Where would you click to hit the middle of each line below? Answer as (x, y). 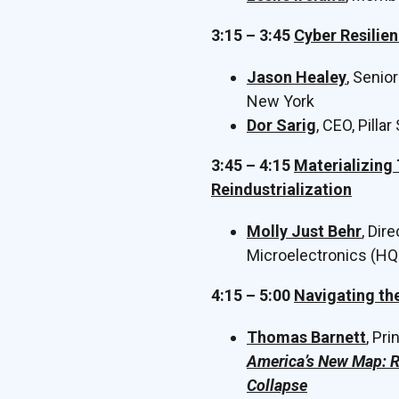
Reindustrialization (281, 189)
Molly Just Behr (304, 231)
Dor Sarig (281, 125)
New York (281, 101)
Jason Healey (297, 77)
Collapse (277, 385)
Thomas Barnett (306, 337)
